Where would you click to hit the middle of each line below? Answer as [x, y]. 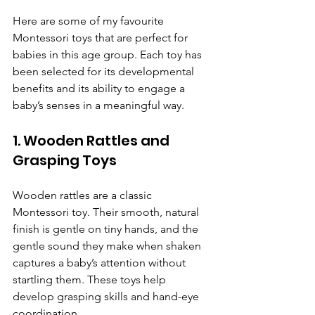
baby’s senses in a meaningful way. [98, 105]
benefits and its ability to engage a [100, 89]
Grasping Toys [65, 161]
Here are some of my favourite [90, 21]
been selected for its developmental [105, 72]
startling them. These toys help [91, 280]
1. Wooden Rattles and [92, 141]
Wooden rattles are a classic [84, 195]
